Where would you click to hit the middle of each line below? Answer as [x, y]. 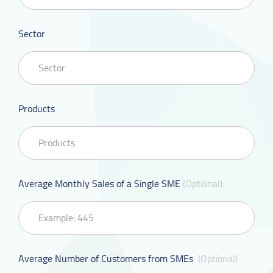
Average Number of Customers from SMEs [107, 258]
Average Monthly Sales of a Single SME [99, 183]
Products [37, 108]
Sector [32, 33]
